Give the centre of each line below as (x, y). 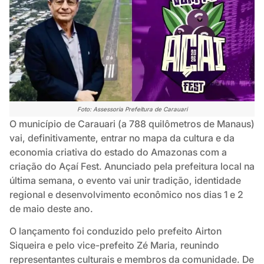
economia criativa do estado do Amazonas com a (118, 152)
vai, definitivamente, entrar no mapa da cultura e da (122, 138)
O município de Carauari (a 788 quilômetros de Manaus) (132, 123)
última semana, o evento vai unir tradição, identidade (125, 180)
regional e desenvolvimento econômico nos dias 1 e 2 (126, 194)
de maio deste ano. (51, 208)
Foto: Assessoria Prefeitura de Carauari (132, 109)
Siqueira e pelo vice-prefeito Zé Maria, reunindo (114, 245)
